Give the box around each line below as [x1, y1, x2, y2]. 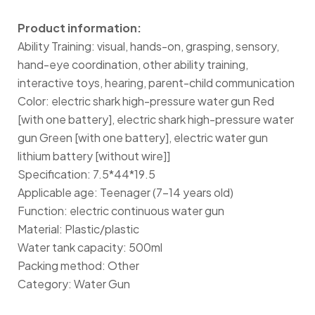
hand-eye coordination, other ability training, [18, 57, 248, 72]
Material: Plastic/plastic [18, 221, 139, 237]
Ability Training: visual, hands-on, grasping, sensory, [18, 39, 279, 54]
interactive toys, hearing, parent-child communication [18, 75, 295, 91]
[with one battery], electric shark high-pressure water [18, 112, 294, 127]
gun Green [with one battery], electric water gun [18, 130, 268, 146]
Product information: [18, 20, 141, 36]
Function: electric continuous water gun [18, 203, 224, 219]
